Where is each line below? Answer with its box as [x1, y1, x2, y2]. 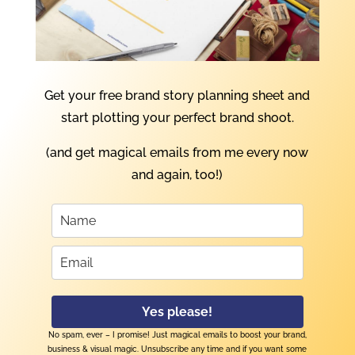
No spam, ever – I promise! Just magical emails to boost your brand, [48, 330, 307, 339]
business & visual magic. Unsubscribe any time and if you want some [48, 344, 307, 353]
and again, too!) [132, 166, 223, 182]
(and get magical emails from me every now [46, 144, 309, 160]
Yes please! [142, 303, 213, 319]
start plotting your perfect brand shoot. [60, 109, 294, 125]
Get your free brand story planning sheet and [44, 87, 311, 103]
